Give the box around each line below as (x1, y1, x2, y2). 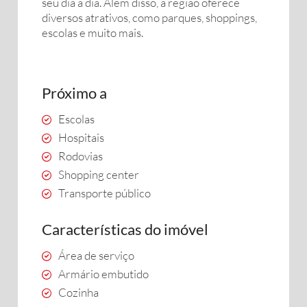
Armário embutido (58, 267, 149, 281)
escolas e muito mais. (42, 25, 143, 40)
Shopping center (58, 167, 139, 182)
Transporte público (58, 186, 151, 200)
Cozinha (58, 285, 99, 299)
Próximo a (42, 84, 107, 102)
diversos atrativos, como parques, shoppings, (42, 10, 257, 25)
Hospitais (58, 130, 104, 145)
